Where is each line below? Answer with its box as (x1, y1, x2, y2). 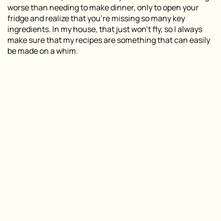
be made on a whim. (7, 45, 78, 57)
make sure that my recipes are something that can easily (7, 35, 210, 46)
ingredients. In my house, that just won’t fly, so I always (7, 24, 202, 35)
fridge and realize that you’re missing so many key (7, 13, 185, 24)
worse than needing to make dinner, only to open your (7, 2, 199, 13)
